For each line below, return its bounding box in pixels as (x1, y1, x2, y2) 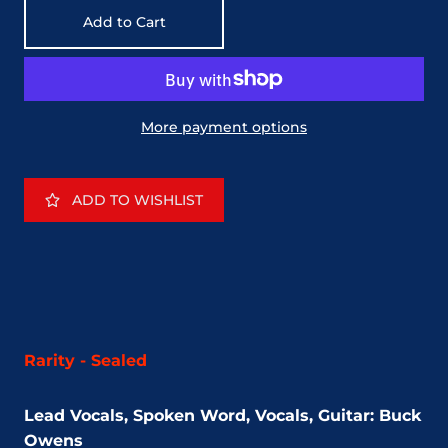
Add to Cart (82, 13, 166, 32)
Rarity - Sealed (24, 351, 147, 371)
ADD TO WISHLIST (72, 191, 204, 210)
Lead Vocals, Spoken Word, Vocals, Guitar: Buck (24, 406, 421, 426)
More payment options (141, 118, 307, 137)
